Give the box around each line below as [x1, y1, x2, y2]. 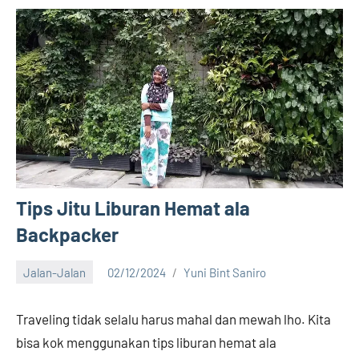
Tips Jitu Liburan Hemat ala [16, 196, 250, 220]
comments [16, 296, 71, 311]
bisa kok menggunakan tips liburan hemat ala [16, 334, 276, 351]
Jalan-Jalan [23, 264, 86, 280]
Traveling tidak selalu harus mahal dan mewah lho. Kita [16, 311, 331, 328]
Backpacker [16, 223, 119, 247]
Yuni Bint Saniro [184, 264, 266, 280]
